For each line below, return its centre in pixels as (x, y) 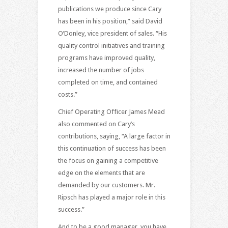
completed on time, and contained (108, 82)
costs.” (67, 94)
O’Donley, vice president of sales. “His (112, 33)
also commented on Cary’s (96, 124)
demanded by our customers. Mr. (106, 185)
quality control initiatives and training (111, 45)
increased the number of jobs (101, 70)
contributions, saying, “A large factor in (114, 136)
